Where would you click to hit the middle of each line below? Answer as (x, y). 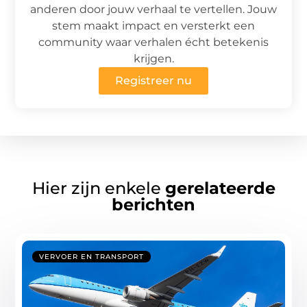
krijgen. (153, 58)
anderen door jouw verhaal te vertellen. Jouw (153, 9)
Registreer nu (153, 80)
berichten (153, 205)
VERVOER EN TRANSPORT (92, 257)
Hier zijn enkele (98, 188)
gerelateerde (220, 188)
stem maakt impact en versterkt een (153, 25)
